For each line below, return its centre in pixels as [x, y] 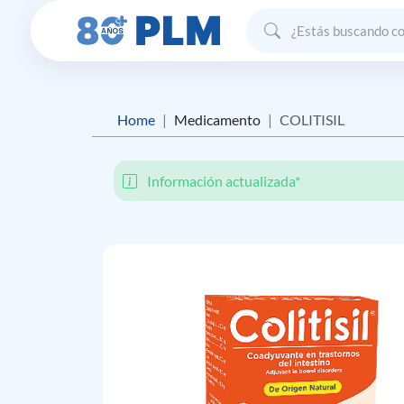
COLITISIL [312, 119]
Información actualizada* [222, 181]
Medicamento [217, 119]
